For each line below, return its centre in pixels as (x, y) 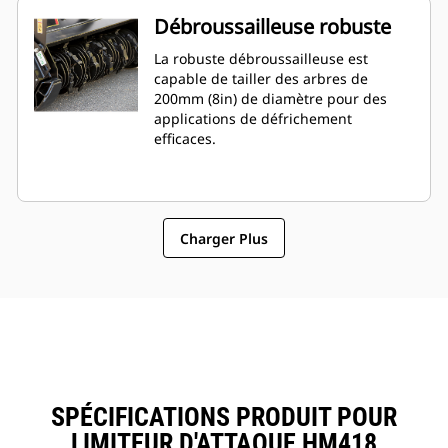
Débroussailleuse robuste (272, 27)
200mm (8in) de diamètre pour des (270, 99)
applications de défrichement (253, 119)
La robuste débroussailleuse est (261, 59)
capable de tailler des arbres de (261, 79)
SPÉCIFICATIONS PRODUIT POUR (224, 417)
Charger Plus (224, 238)
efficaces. (185, 139)
